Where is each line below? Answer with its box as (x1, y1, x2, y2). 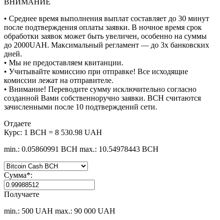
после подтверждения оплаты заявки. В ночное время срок (4, 23, 202, 32)
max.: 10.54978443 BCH (80, 145, 159, 154)
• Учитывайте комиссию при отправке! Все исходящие (4, 67, 188, 76)
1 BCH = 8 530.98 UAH (24, 128, 102, 137)
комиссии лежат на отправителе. (4, 76, 113, 85)
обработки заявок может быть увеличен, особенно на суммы (4, 32, 207, 41)
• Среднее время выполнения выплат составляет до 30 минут (4, 14, 209, 23)
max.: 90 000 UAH (55, 207, 115, 216)
